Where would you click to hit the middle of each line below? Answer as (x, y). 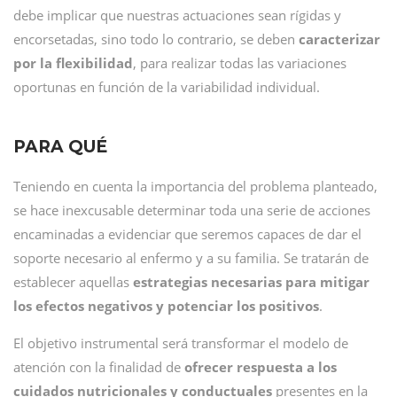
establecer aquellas (71, 282)
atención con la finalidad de (99, 367)
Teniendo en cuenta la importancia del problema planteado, (195, 186)
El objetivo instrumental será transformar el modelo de (181, 343)
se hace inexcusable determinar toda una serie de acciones (192, 210)
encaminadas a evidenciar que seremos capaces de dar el (187, 234)
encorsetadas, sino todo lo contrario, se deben (156, 39)
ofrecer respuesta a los (261, 367)
